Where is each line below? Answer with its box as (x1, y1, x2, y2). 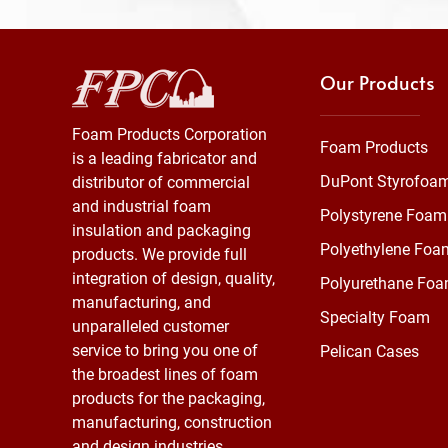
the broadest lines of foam (72, 365, 258, 384)
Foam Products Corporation (72, 125, 267, 144)
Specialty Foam (320, 308, 430, 327)
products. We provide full (72, 245, 247, 264)
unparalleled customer (72, 317, 229, 336)
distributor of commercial (72, 173, 250, 192)
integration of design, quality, (72, 269, 275, 288)
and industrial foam (72, 197, 211, 216)
